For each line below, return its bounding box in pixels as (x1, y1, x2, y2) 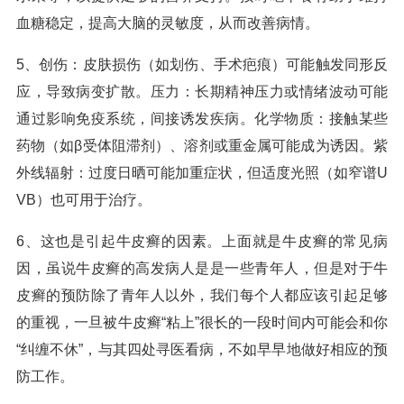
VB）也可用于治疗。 (16, 192, 151, 207)
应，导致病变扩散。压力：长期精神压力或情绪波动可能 (16, 84, 388, 99)
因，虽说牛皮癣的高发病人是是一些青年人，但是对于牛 (16, 261, 388, 276)
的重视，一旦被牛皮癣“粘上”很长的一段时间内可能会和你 (16, 315, 388, 330)
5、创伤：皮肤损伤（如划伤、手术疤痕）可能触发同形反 (16, 57, 388, 72)
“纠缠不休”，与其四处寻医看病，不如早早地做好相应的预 (16, 342, 388, 357)
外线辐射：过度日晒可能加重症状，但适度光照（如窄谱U (16, 165, 388, 180)
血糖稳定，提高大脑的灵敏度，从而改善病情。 (16, 15, 319, 31)
